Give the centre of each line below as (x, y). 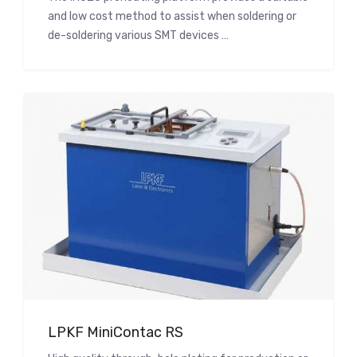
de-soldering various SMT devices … (138, 36)
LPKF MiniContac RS (116, 332)
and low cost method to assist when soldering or (172, 17)
